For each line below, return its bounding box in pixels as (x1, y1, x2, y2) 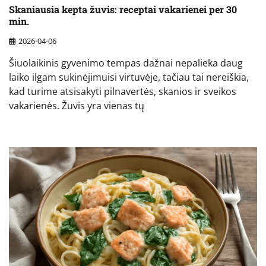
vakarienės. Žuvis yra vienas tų (9, 99, 144, 112)
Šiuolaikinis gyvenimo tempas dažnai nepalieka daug (9, 56, 243, 69)
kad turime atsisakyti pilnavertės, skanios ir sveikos (9, 84, 236, 98)
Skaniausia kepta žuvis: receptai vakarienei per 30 (9, 3, 237, 16)
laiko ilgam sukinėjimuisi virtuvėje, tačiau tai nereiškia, (9, 70, 249, 84)
